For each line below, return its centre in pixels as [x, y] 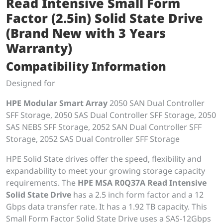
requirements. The [42, 183]
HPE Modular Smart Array [57, 103]
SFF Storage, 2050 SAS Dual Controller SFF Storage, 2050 [111, 115]
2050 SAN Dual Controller [156, 103]
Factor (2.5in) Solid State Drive [105, 18]
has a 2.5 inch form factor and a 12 [137, 195]
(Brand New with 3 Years [86, 33]
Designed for [31, 83]
